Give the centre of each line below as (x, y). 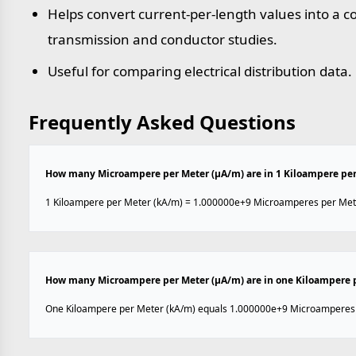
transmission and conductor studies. (163, 39)
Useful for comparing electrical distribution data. (200, 71)
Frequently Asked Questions (162, 122)
